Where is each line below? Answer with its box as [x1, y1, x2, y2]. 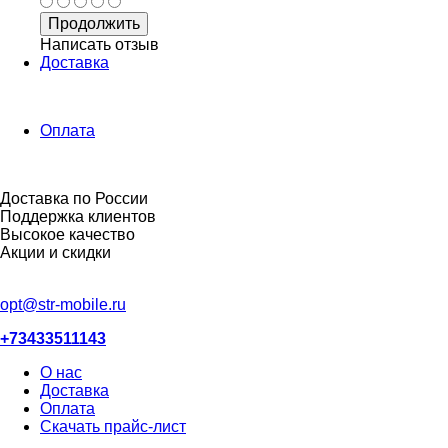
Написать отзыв [40, 35, 159, 53]
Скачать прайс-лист [40, 417, 186, 435]
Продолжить [48, 14, 140, 32]
